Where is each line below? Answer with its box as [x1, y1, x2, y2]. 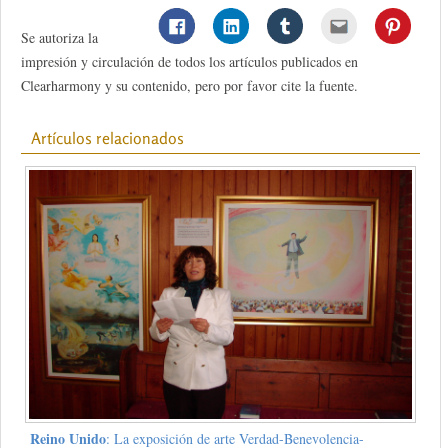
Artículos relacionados [31, 128, 184, 149]
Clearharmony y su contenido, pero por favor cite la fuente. [21, 76, 358, 96]
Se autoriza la [21, 28, 98, 48]
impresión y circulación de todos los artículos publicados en [21, 52, 358, 72]
